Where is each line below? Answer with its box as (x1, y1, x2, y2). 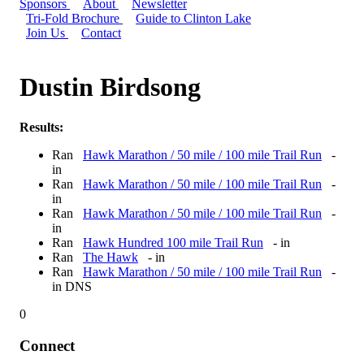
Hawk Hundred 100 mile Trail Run (83, 235, 263, 249)
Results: (19, 119, 63, 134)
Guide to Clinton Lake (136, 11, 251, 25)
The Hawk (83, 249, 138, 264)
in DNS (52, 279, 92, 293)
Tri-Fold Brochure (26, 11, 123, 25)
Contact (81, 26, 121, 40)
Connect (19, 336, 75, 354)
